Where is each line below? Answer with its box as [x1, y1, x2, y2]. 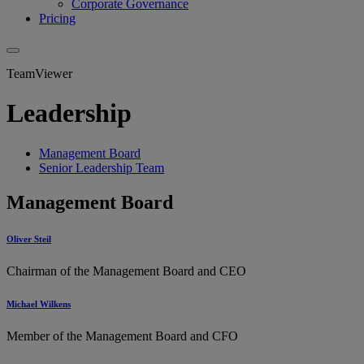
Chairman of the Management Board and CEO [6, 263, 246, 278]
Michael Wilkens [6, 298, 71, 309]
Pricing [39, 11, 76, 25]
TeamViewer [6, 66, 72, 80]
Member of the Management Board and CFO [6, 328, 238, 343]
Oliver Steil [6, 233, 51, 244]
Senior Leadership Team [39, 160, 164, 175]
